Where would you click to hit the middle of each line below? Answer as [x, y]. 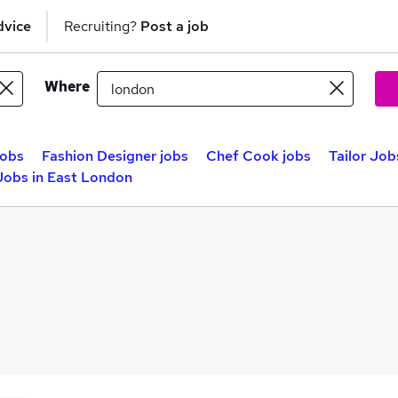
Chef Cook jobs [259, 156]
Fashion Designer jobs [115, 156]
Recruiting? [102, 26]
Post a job [175, 26]
